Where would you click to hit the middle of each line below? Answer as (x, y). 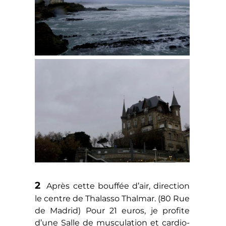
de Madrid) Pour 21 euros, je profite (112, 211)
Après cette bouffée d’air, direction (115, 186)
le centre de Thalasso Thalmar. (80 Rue (112, 199)
